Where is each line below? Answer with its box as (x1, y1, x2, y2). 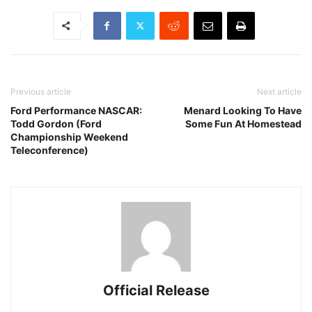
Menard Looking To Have (184, 104, 302, 116)
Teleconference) (10, 143, 88, 156)
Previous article (10, 86, 71, 97)
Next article (257, 86, 302, 97)
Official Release (102, 281, 210, 299)
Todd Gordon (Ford (10, 117, 102, 130)
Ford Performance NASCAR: (10, 104, 142, 116)
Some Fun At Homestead (185, 117, 302, 130)
